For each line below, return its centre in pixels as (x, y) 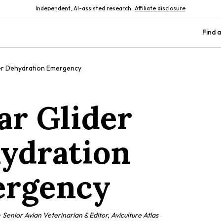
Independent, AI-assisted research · (84, 8)
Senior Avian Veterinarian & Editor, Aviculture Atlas (80, 215)
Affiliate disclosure (160, 8)
